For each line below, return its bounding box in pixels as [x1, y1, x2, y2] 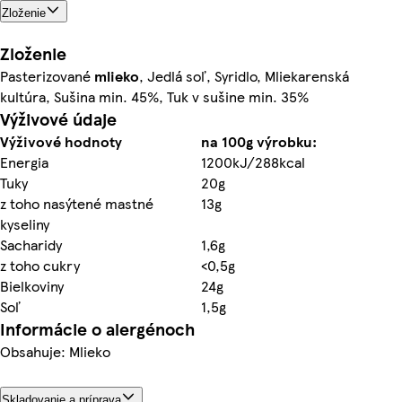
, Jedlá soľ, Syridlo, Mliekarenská [139, 65, 349, 86]
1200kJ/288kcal [201, 151, 305, 172]
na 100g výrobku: [201, 130, 317, 152]
